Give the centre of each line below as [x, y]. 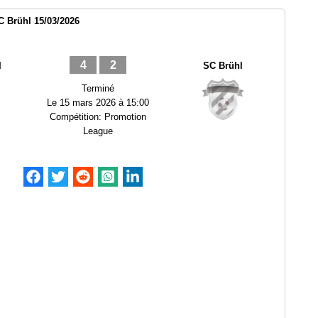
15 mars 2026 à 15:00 [104, 103]
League [98, 131]
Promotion [125, 117]
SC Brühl [223, 66]
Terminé [98, 88]
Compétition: [77, 117]
